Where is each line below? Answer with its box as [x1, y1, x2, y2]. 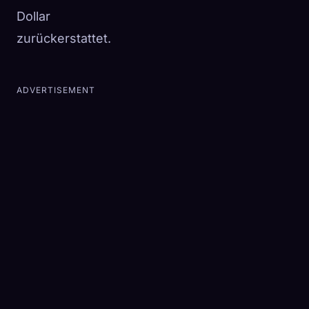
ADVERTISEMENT [17, 85, 95, 96]
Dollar [17, 9, 50, 24]
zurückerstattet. [17, 31, 111, 46]
